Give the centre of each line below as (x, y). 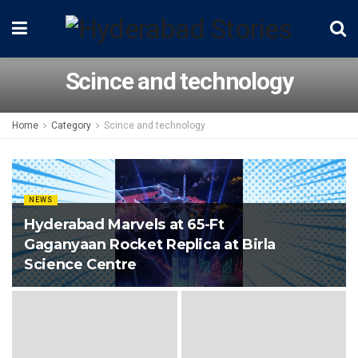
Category (71, 125)
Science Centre (80, 265)
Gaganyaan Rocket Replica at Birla (150, 245)
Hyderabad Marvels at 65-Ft (124, 225)
